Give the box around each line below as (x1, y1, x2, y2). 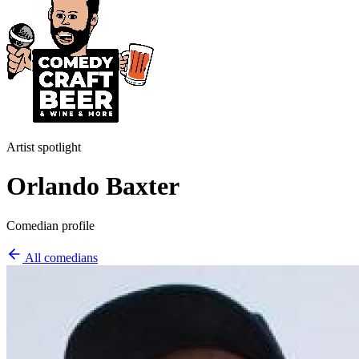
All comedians (22, 250, 98, 264)
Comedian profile (6, 218, 95, 232)
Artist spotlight (6, 140, 81, 154)
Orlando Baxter (6, 171, 179, 201)
